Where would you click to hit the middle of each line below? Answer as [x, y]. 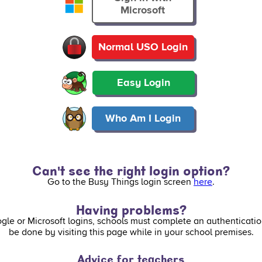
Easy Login [143, 82]
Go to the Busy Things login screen [120, 182]
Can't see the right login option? [131, 169]
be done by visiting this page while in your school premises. [131, 232]
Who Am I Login [143, 118]
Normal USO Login [143, 47]
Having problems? [131, 208]
